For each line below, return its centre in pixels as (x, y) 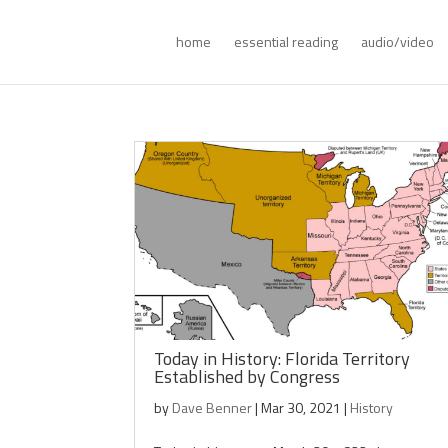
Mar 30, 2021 (301, 407)
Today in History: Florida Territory (282, 358)
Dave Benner (212, 407)
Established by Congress (247, 376)
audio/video (397, 41)
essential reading (285, 41)
